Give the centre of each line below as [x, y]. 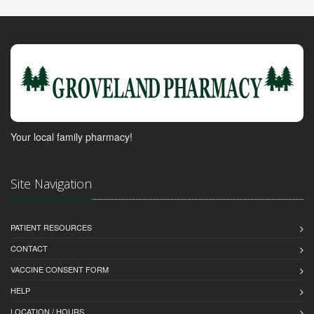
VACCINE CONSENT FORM [60, 269]
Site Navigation [51, 183]
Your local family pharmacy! [71, 136]
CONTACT [29, 248]
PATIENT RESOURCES [51, 227]
